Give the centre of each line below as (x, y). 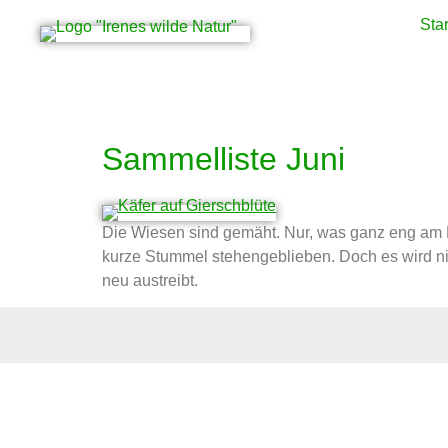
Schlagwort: (211, 100)
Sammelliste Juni (223, 159)
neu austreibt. (150, 280)
